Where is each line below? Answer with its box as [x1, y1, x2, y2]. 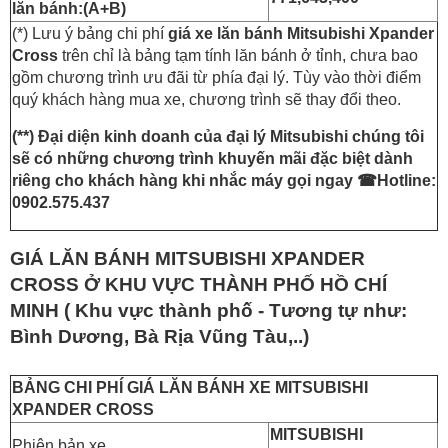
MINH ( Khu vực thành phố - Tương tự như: [10, 299, 407, 321]
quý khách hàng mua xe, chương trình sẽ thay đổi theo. [12, 90, 401, 108]
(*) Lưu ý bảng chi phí [12, 24, 168, 42]
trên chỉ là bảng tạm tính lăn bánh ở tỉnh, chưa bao [62, 46, 418, 64]
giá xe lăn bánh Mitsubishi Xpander [168, 24, 434, 42]
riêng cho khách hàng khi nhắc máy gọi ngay [12, 171, 357, 189]
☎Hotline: [357, 171, 436, 189]
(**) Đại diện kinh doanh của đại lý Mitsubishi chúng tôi [12, 127, 424, 145]
